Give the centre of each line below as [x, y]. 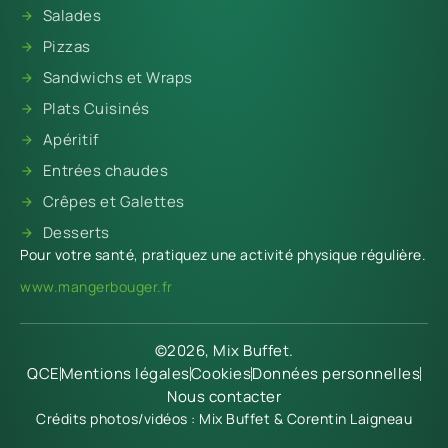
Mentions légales [125, 374]
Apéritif [70, 140]
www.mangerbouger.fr [96, 287]
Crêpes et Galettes [113, 202]
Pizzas [66, 47]
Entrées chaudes [105, 171]
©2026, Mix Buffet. [224, 351]
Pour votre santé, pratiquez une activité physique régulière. [223, 255]
